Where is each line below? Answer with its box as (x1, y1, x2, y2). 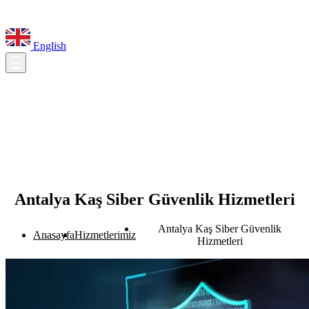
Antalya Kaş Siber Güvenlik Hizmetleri (14, 190, 295, 208)
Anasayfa (33, 228, 74, 241)
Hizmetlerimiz (74, 228, 136, 241)
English (30, 40, 66, 52)
